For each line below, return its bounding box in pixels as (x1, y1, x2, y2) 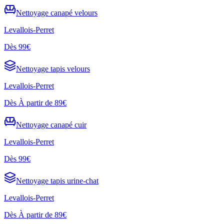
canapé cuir (50, 120, 86, 129)
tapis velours (50, 64, 90, 73)
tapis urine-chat (50, 176, 98, 185)
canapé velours (50, 8, 97, 17)
